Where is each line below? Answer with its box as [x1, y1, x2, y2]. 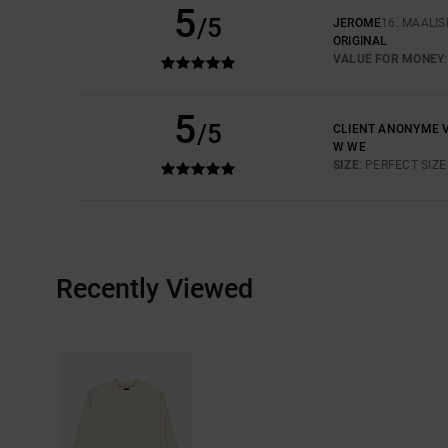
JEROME [332, 15, 382, 30]
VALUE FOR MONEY [332, 51, 445, 66]
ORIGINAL [332, 33, 388, 48]
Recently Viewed [56, 272, 253, 305]
